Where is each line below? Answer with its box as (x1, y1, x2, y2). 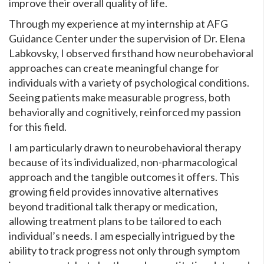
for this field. (9, 120, 67, 134)
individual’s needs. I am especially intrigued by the (9, 229, 235, 243)
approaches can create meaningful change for (9, 61, 219, 75)
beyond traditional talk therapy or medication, (9, 200, 217, 213)
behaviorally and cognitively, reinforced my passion (9, 105, 241, 119)
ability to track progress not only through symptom (9, 244, 240, 258)
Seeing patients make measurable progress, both (9, 91, 230, 104)
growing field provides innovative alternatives (9, 185, 219, 199)
